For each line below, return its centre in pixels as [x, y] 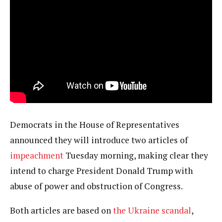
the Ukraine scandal [152, 210]
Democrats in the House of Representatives [95, 125]
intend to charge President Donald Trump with [101, 171]
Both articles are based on [61, 210]
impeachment [37, 155]
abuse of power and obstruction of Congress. [96, 186]
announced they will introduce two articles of [99, 140]
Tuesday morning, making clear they [136, 155]
